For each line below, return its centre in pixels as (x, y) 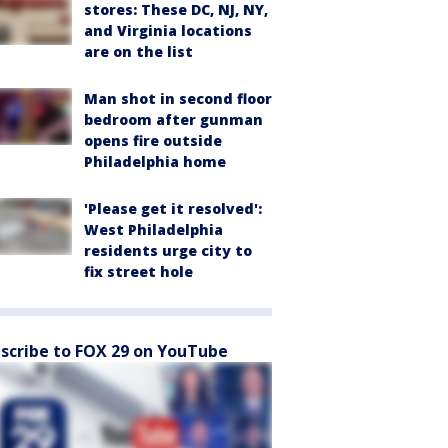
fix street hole (138, 272)
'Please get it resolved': (173, 209)
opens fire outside (153, 141)
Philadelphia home (155, 162)
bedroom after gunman (173, 120)
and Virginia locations (168, 31)
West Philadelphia (153, 230)
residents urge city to (168, 251)
